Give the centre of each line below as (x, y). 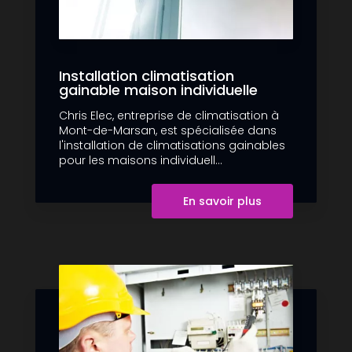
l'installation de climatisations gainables (172, 146)
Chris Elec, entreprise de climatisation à (169, 116)
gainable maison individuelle (158, 90)
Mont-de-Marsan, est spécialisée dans (168, 131)
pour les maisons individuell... (141, 161)
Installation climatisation (147, 76)
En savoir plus (222, 202)
